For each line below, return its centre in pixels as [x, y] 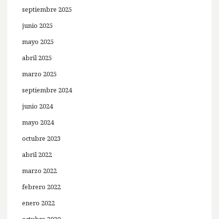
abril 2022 [37, 155]
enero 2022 [38, 203]
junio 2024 [37, 106]
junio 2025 [37, 26]
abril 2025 [37, 58]
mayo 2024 [38, 122]
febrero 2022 [41, 187]
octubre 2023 [41, 139]
